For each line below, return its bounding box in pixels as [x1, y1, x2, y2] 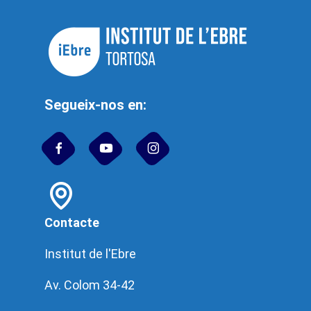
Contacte [44, 215, 99, 230]
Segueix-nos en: [44, 96, 146, 114]
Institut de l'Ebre [44, 246, 136, 262]
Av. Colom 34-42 [44, 278, 135, 293]
